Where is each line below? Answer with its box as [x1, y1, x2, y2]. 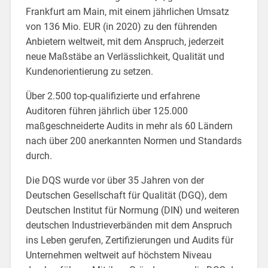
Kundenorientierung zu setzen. [25, 65, 153, 77]
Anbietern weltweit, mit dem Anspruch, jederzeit [25, 35, 224, 47]
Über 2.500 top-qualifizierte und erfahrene [25, 90, 200, 102]
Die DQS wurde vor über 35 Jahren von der [25, 174, 204, 186]
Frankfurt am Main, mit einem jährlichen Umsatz [25, 5, 229, 17]
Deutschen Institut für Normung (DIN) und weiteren [25, 204, 239, 216]
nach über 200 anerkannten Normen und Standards [25, 135, 242, 147]
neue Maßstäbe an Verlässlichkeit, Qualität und [25, 50, 224, 62]
